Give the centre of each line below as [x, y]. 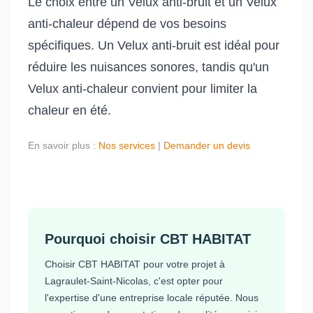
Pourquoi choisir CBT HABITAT [148, 239]
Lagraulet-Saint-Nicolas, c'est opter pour [134, 281]
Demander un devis [207, 146]
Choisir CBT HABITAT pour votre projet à [135, 264]
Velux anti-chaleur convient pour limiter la [143, 89]
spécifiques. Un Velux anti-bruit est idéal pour [154, 46]
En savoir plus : [63, 146]
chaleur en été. [70, 111]
